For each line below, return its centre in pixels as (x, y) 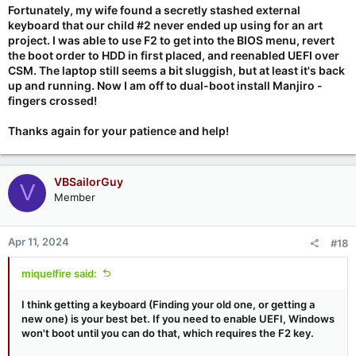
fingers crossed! (52, 100)
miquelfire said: (59, 273)
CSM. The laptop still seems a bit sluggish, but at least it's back (176, 70)
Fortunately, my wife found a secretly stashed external (154, 10)
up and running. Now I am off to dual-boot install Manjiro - (165, 85)
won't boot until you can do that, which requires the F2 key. (168, 333)
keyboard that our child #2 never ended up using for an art (165, 25)
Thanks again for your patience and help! (118, 130)
